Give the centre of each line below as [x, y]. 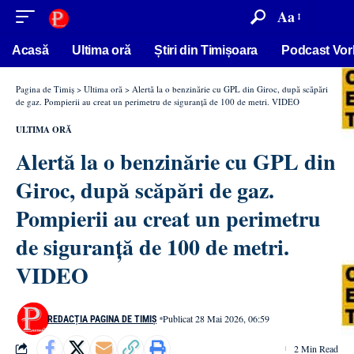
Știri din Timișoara [206, 50]
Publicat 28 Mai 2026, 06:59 [217, 318]
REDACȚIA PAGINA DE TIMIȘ [102, 319]
